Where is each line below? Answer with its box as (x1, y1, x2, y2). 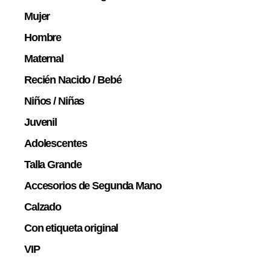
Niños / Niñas (24, 94, 85, 107)
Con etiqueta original (24, 221, 119, 234)
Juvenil (24, 116, 57, 128)
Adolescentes (24, 137, 87, 149)
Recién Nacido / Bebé (24, 73, 122, 86)
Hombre (24, 31, 62, 44)
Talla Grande (24, 158, 82, 171)
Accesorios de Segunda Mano (24, 179, 162, 192)
